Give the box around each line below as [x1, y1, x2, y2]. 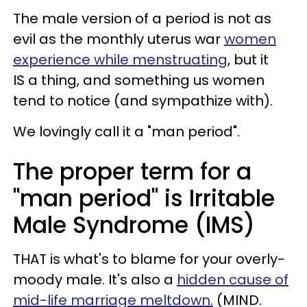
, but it [228, 50, 269, 70]
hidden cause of [177, 270, 288, 290]
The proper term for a [13, 156, 251, 188]
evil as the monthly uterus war [13, 29, 224, 49]
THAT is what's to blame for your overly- [13, 249, 285, 269]
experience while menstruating [13, 50, 228, 70]
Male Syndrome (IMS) [13, 209, 255, 242]
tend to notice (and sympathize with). [13, 91, 273, 111]
